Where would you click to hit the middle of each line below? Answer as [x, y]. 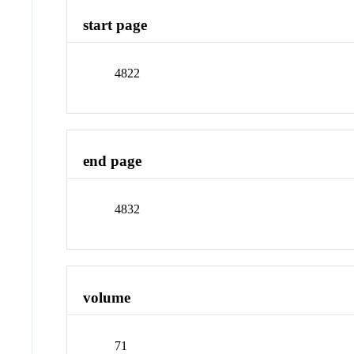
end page [113, 161]
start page [115, 25]
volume [107, 297]
